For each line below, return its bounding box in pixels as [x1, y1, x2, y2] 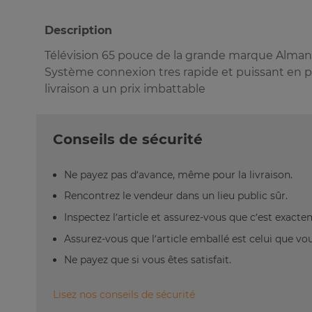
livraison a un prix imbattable [45, 82, 205, 96]
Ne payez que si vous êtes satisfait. [64, 253, 231, 267]
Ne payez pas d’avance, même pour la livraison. [64, 168, 292, 181]
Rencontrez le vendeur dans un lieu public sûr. [64, 189, 288, 203]
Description [45, 24, 112, 38]
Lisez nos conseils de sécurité [53, 288, 195, 302]
